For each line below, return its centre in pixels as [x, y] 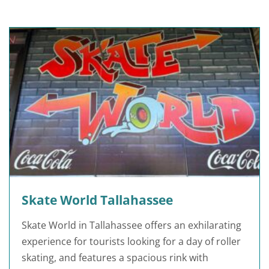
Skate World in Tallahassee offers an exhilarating [131, 225]
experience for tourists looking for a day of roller [131, 242]
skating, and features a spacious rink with [115, 258]
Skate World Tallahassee [97, 200]
